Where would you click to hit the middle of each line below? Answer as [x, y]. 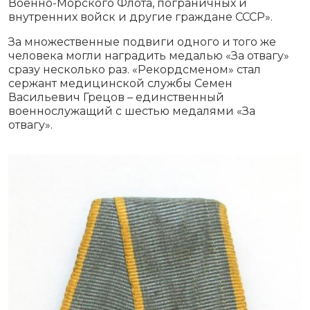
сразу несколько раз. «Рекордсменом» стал [135, 69]
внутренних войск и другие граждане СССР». [140, 17]
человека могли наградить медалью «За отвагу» [149, 55]
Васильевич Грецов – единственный [116, 97]
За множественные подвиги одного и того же [142, 42]
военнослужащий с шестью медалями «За [132, 111]
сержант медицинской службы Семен [120, 83]
